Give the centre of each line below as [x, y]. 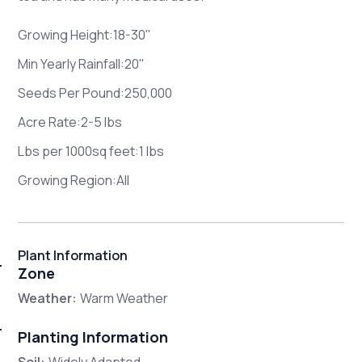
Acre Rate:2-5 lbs [70, 122]
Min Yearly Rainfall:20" [82, 63]
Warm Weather [124, 298]
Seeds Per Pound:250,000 [95, 93]
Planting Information [93, 337]
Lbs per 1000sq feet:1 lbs [91, 151]
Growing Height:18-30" [85, 34]
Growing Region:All [74, 180]
